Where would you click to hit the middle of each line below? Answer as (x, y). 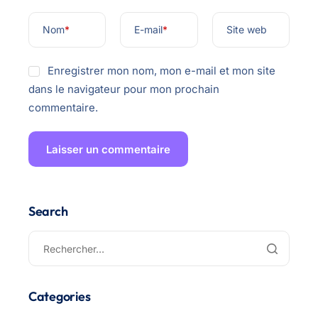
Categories (60, 297)
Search (48, 212)
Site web (246, 30)
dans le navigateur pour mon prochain (124, 89)
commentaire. (63, 108)
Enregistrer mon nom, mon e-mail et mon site (161, 71)
